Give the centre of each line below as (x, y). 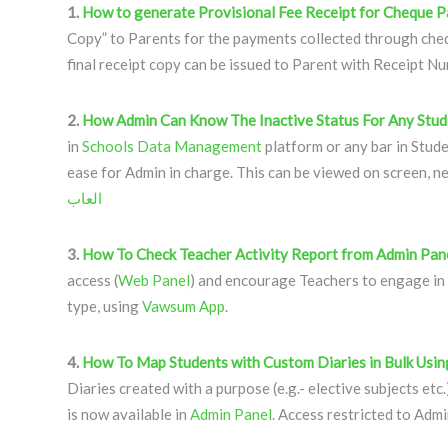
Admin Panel (231, 414)
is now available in (128, 414)
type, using (104, 306)
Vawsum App (183, 306)
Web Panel (154, 280)
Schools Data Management (172, 146)
